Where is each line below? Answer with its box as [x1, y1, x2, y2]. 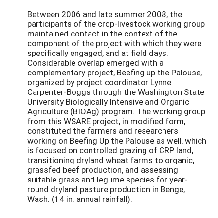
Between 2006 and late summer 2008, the [27, 8, 182, 19]
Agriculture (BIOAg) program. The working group [27, 105, 205, 117]
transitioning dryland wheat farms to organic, [27, 154, 194, 165]
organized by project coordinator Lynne [27, 76, 171, 88]
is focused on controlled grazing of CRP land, [27, 144, 193, 156]
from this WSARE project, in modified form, [27, 115, 185, 127]
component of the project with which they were [27, 37, 201, 49]
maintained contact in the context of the [27, 27, 177, 39]
